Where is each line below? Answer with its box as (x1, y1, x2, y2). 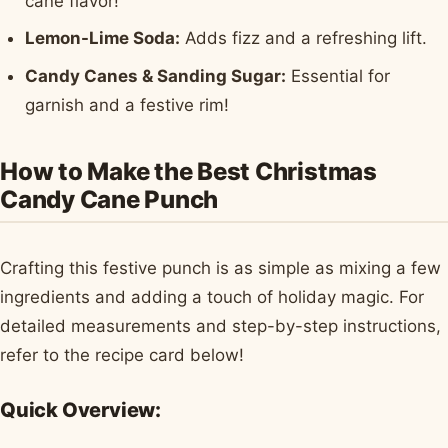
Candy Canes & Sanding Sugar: (25, 65, 287, 86)
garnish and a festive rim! (25, 94, 230, 115)
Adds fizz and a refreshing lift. (180, 28, 428, 49)
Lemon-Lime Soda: (25, 28, 181, 49)
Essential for (286, 65, 391, 86)
